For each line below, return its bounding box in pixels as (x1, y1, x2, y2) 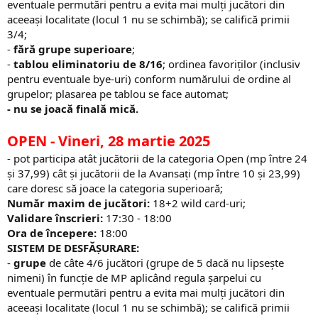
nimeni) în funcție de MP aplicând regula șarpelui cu (7, 270, 261, 285)
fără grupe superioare (13, 41, 132, 56)
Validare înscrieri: (7, 210, 103, 225)
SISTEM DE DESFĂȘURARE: (7, 240, 139, 255)
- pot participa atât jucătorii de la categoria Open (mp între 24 (7, 150, 307, 165)
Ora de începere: (7, 225, 97, 240)
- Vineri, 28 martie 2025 (47, 131, 210, 150)
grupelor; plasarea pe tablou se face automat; (7, 86, 229, 101)
